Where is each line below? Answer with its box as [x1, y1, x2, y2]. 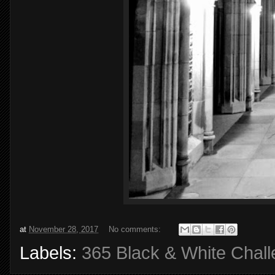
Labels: [20, 243, 82, 263]
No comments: [109, 224, 163, 234]
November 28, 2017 [29, 224, 98, 234]
